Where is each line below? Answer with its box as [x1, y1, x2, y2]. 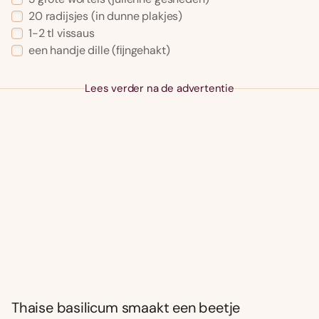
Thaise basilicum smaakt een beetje [11, 298, 241, 318]
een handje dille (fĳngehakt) [28, 43, 170, 58]
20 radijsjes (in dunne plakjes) [28, 9, 183, 24]
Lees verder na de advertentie [85, 81, 234, 96]
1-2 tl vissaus [28, 26, 95, 41]
